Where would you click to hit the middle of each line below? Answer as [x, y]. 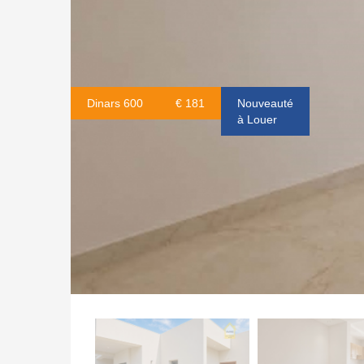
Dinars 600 [115, 103]
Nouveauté [265, 103]
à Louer [257, 119]
